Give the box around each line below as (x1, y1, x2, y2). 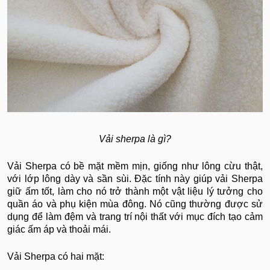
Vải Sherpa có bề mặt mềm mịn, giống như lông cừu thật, (7, 161, 263, 172)
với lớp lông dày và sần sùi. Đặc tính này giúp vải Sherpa (7, 174, 263, 184)
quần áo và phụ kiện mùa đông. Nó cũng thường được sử (7, 199, 263, 210)
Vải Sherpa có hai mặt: (7, 251, 104, 262)
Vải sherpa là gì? (99, 134, 171, 145)
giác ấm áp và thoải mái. (7, 224, 111, 235)
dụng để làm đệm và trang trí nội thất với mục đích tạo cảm (7, 212, 263, 222)
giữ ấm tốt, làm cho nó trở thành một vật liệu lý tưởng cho (7, 186, 263, 197)
